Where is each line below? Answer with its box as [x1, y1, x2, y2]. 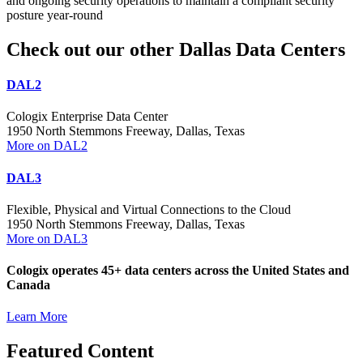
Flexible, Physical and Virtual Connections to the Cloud [6, 202, 291, 216]
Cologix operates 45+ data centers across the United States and [6, 263, 349, 278]
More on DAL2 [6, 139, 88, 153]
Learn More [6, 310, 67, 324]
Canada [6, 278, 50, 293]
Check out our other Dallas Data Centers [6, 38, 345, 60]
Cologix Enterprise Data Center [6, 109, 168, 124]
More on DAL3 [6, 231, 88, 246]
